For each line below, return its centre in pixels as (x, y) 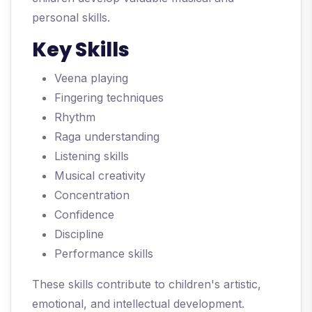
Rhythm (75, 117)
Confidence (84, 215)
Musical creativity (100, 176)
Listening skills (92, 156)
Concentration (92, 195)
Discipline (79, 234)
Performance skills (104, 254)
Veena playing (91, 78)
